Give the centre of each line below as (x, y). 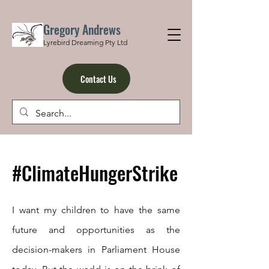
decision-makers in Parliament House (96, 249)
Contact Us (98, 79)
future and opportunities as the (96, 230)
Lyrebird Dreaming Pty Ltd (85, 42)
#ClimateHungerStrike (95, 173)
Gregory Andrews (82, 29)
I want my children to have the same (96, 210)
